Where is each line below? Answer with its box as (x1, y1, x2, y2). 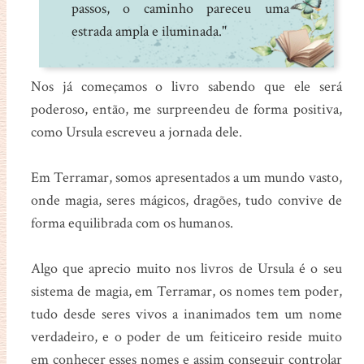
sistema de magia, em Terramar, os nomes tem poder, (30, 281, 342, 301)
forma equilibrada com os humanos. (30, 213, 236, 232)
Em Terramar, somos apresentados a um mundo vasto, (30, 167, 342, 187)
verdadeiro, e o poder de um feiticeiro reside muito (30, 327, 342, 346)
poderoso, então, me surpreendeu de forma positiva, (30, 99, 342, 119)
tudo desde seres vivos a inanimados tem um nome (30, 304, 342, 323)
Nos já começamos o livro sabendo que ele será (30, 76, 342, 96)
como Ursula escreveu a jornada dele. (30, 122, 242, 141)
